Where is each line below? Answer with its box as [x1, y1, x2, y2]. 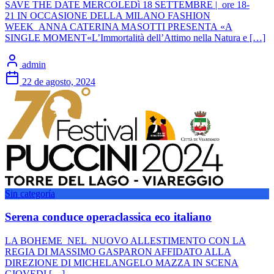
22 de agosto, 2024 [22, 76, 95, 87]
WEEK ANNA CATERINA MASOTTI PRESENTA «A [5, 21, 232, 32]
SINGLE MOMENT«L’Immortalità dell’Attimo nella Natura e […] [5, 32, 265, 43]
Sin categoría [5, 188, 55, 199]
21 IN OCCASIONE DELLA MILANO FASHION [5, 10, 210, 21]
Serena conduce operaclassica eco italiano [5, 210, 212, 224]
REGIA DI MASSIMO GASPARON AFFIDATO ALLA [5, 246, 231, 257]
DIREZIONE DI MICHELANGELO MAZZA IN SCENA [5, 257, 239, 268]
